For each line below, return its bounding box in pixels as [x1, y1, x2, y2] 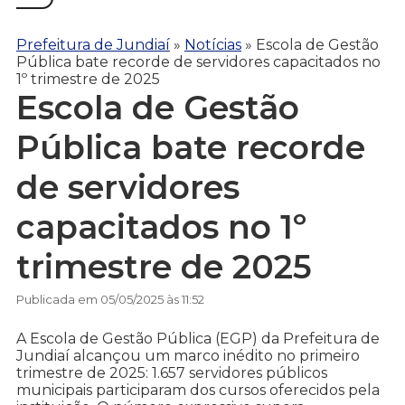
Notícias [184, 35, 241, 53]
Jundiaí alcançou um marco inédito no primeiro [16, 347, 360, 365]
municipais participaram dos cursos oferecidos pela [16, 381, 380, 400]
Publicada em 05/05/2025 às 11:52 [16, 292, 204, 307]
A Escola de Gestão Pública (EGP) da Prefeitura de [16, 330, 380, 348]
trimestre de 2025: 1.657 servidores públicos [16, 364, 327, 382]
